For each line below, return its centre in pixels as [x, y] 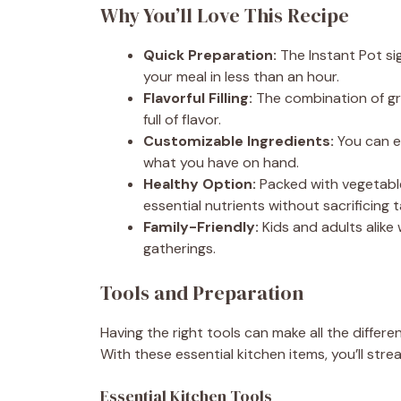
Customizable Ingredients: [239, 141]
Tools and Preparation [202, 292]
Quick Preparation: [210, 55]
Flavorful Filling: [198, 98]
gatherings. [179, 248]
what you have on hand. [221, 162]
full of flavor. [182, 119]
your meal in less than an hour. [241, 76]
